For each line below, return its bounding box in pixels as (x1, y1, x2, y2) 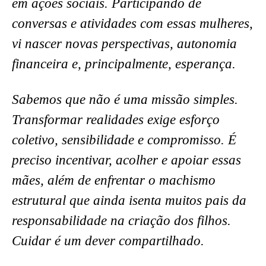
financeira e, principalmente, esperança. (12, 56, 236, 71)
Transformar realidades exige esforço (12, 112, 220, 127)
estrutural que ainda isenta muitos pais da (12, 192, 246, 208)
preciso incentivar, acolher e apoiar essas (12, 152, 241, 167)
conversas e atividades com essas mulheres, (12, 15, 253, 31)
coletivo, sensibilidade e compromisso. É (12, 132, 236, 147)
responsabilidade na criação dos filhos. (12, 213, 231, 228)
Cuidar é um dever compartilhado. (12, 233, 204, 248)
